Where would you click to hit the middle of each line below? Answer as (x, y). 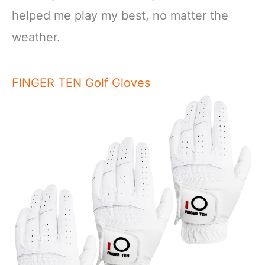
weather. (36, 37)
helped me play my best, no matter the (120, 15)
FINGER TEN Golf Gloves (81, 83)
